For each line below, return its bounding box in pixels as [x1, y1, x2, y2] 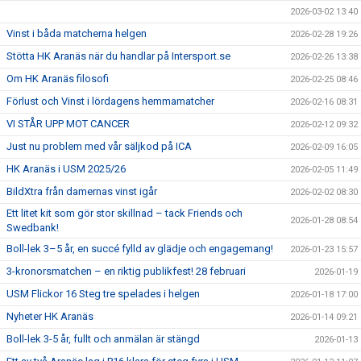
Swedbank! [6, 222, 59, 234]
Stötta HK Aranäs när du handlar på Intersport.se [6, 50, 230, 62]
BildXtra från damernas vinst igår [6, 185, 157, 197]
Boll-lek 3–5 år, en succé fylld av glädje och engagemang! [6, 243, 273, 255]
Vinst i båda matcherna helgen [6, 27, 147, 39]
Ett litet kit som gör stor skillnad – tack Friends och [6, 207, 243, 219]
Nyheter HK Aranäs [6, 310, 93, 322]
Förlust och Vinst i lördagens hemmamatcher [6, 95, 214, 107]
